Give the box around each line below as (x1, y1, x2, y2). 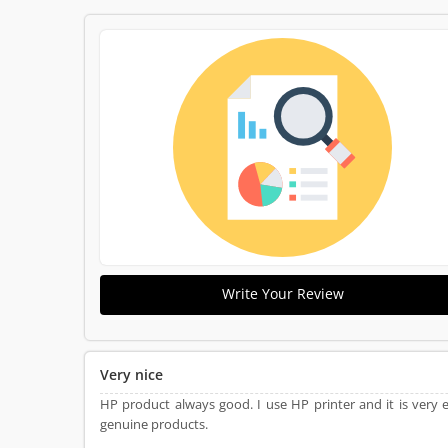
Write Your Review (221, 284, 344, 303)
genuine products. (100, 415, 208, 433)
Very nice (100, 365, 163, 384)
